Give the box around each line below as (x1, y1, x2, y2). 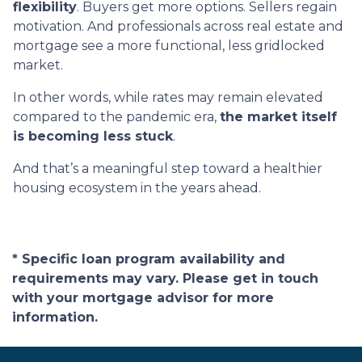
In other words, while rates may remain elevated (13, 89, 323, 105)
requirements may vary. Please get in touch (12, 270, 318, 286)
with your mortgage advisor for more (12, 289, 274, 305)
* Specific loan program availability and (12, 250, 285, 267)
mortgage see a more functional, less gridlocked (13, 37, 325, 53)
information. (12, 309, 98, 325)
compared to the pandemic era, (13, 108, 220, 124)
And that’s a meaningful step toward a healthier (13, 160, 322, 176)
